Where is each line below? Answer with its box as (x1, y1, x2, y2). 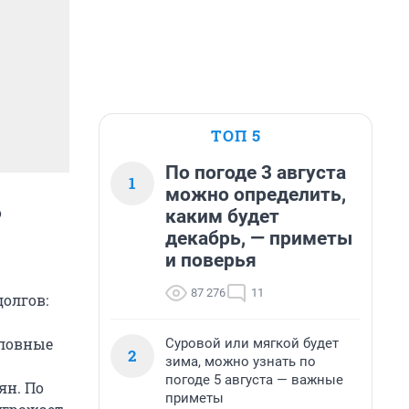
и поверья (165, 249, 257, 271)
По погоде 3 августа (165, 162, 346, 184)
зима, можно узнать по (165, 353, 316, 370)
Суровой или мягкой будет (165, 335, 339, 351)
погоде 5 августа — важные (165, 372, 343, 388)
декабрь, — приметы (165, 227, 352, 249)
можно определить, (165, 184, 346, 205)
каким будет (165, 205, 279, 227)
